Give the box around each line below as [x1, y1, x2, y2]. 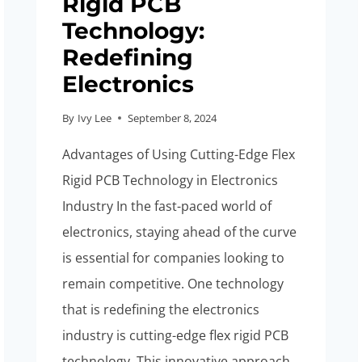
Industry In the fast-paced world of [62, 196, 272, 215]
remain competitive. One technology [62, 274, 284, 293]
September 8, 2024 [127, 110, 217, 125]
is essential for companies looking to [62, 248, 285, 267]
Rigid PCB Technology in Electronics [62, 170, 279, 189]
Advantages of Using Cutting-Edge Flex [62, 145, 296, 163]
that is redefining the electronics [62, 300, 260, 318]
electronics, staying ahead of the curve [62, 222, 297, 241]
